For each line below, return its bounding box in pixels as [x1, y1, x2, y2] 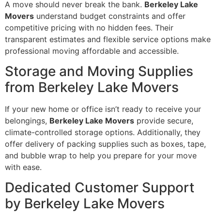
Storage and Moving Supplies [5, 63, 193, 80]
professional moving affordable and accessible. [5, 46, 179, 56]
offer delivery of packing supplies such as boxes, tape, [5, 139, 206, 149]
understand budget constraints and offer [34, 11, 186, 21]
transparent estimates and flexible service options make [5, 34, 211, 44]
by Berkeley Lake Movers [5, 195, 165, 212]
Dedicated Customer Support [5, 179, 194, 196]
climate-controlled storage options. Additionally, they [5, 127, 201, 138]
